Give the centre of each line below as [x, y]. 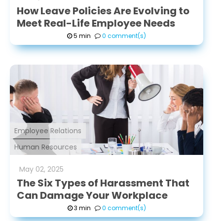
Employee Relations [48, 131]
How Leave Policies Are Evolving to [103, 11]
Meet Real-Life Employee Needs [96, 23]
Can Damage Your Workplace [92, 195]
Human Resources [46, 147]
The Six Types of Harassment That [103, 183]
